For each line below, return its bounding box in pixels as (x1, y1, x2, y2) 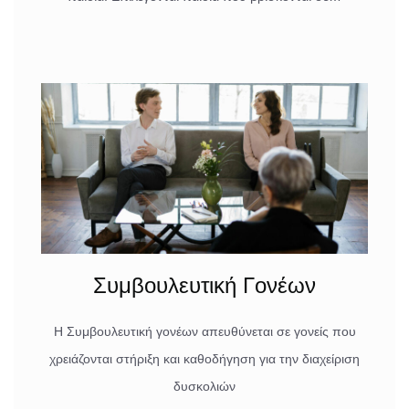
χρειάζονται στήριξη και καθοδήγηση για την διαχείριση (49, 351, 360, 367)
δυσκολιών (173, 379, 236, 394)
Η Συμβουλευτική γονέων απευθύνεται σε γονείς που (53, 324, 356, 340)
